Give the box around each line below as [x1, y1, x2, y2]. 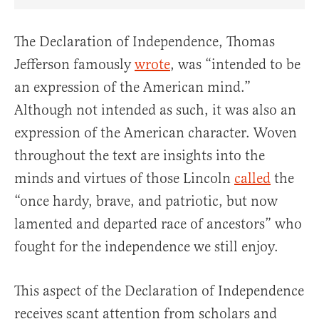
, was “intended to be [170, 56, 300, 74]
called [234, 169, 271, 188]
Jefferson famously [14, 56, 135, 74]
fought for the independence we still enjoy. [14, 238, 278, 256]
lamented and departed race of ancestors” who [14, 215, 302, 234]
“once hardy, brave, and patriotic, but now [14, 192, 278, 211]
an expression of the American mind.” [14, 78, 251, 97]
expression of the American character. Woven [14, 124, 297, 142]
